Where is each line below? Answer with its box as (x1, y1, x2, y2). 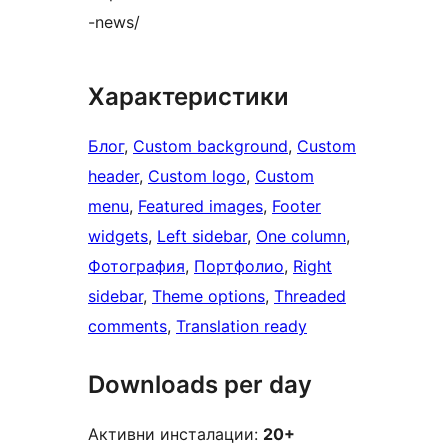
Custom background (133, 136, 288, 157)
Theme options (152, 286, 265, 307)
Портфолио (194, 256, 284, 277)
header (88, 166, 139, 187)
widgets (88, 226, 148, 247)
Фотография (88, 256, 185, 277)
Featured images (138, 196, 263, 217)
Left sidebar (157, 226, 247, 247)
